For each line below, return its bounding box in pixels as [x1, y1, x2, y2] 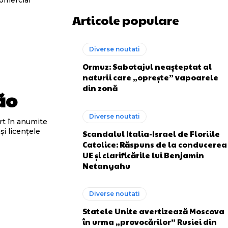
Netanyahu [82, 160, 130, 171]
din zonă [82, 82, 118, 93]
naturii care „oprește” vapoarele [82, 72, 218, 82]
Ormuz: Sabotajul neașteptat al [82, 61, 212, 72]
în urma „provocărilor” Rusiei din [82, 216, 217, 227]
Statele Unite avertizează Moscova [82, 206, 224, 216]
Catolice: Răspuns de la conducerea [82, 138, 227, 150]
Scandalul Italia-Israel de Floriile [82, 128, 220, 139]
